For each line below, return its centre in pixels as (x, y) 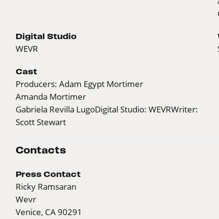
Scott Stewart (41, 122)
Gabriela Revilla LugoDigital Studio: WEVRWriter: (107, 109)
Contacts (41, 150)
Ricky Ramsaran (46, 186)
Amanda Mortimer (51, 96)
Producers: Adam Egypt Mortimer (79, 84)
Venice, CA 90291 (49, 212)
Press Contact (48, 174)
